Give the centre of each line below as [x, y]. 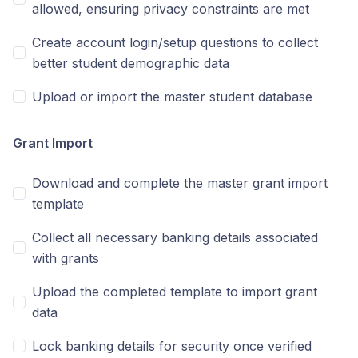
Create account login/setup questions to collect [175, 42]
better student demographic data [131, 63]
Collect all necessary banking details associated [175, 237]
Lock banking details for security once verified [172, 346]
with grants [66, 258]
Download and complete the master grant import [180, 183]
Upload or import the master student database [172, 97]
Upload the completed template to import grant [175, 292]
